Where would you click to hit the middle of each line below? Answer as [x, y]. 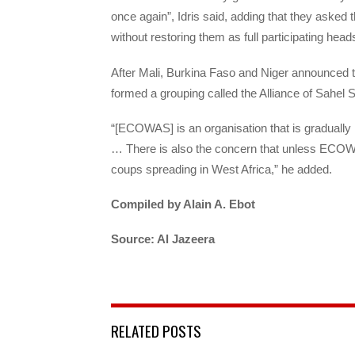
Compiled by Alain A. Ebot [183, 204]
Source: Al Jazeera [163, 239]
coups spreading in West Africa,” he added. [221, 169]
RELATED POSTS [156, 331]
